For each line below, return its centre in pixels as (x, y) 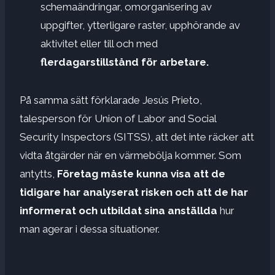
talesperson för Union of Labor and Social (118, 118)
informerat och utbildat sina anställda (118, 210)
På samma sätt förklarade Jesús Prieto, (111, 100)
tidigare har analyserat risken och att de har (134, 192)
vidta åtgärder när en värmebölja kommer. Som (130, 155)
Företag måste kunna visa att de (141, 173)
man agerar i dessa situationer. (90, 229)
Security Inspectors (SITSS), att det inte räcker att (137, 137)
